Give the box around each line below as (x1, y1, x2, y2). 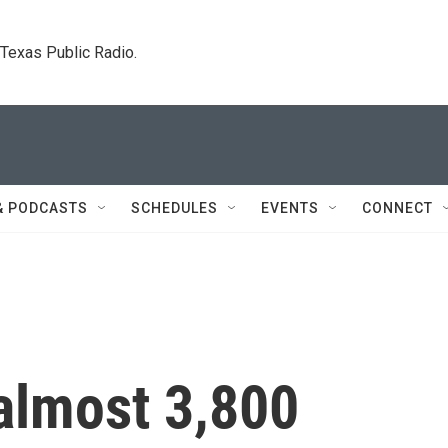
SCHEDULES (131, 200, 218, 216)
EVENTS (261, 200, 319, 216)
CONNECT (362, 200, 433, 216)
